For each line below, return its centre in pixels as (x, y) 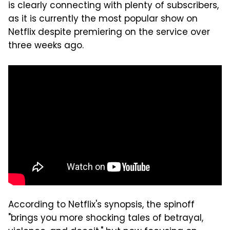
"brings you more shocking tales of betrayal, (106, 218)
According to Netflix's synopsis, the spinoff (101, 205)
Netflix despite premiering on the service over (109, 33)
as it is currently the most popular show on (103, 19)
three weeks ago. (46, 46)
